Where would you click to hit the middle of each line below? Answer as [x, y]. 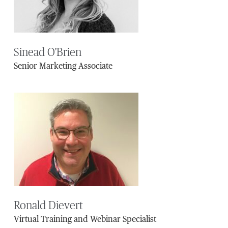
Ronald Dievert [48, 206]
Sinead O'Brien [47, 53]
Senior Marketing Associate [63, 67]
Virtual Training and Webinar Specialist [85, 220]
